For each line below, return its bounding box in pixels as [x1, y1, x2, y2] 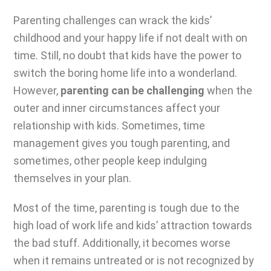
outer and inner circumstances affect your [13, 102, 220, 114]
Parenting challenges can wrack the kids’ [13, 14, 212, 27]
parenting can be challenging [60, 84, 204, 97]
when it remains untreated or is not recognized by [13, 254, 254, 267]
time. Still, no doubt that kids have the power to [13, 49, 241, 62]
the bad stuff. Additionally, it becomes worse [13, 237, 230, 249]
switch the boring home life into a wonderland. [13, 67, 237, 79]
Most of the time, [13, 201, 99, 214]
